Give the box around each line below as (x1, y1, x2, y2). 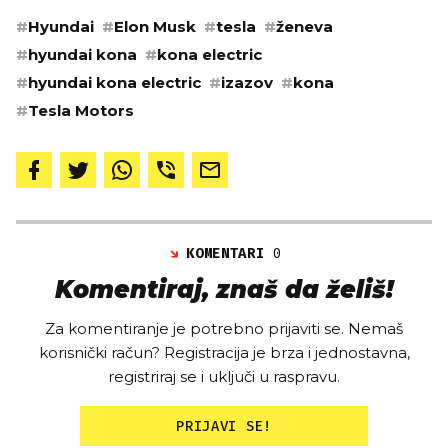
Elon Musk (114, 17, 196, 37)
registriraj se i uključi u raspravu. (108, 367, 340, 387)
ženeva (276, 17, 333, 37)
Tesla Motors (28, 101, 134, 121)
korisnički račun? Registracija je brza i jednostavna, (38, 343, 410, 363)
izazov (221, 73, 273, 93)
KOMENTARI (186, 245, 274, 263)
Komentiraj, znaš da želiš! (54, 275, 394, 305)
